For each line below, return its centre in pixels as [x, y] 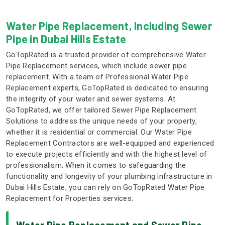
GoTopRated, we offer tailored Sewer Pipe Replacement [101, 110]
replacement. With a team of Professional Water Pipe [97, 77]
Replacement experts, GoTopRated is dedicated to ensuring [107, 88]
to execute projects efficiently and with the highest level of [107, 154]
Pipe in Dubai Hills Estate [66, 39]
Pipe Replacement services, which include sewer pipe [96, 66]
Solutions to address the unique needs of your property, [101, 121]
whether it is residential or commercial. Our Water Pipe [99, 132]
